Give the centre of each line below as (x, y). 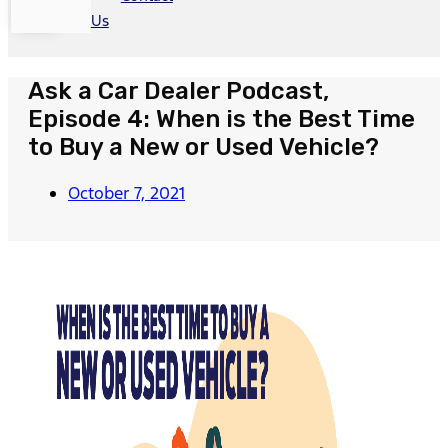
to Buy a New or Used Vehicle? (203, 146)
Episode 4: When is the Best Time (221, 118)
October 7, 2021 (126, 192)
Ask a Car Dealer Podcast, (178, 90)
